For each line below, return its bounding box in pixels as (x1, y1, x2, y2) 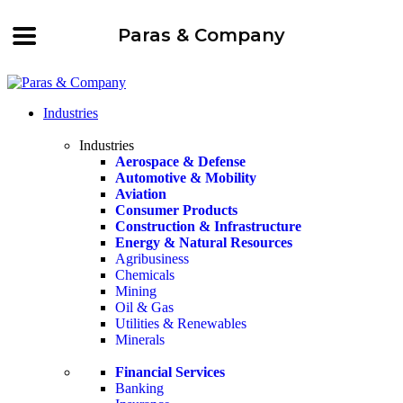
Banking (115, 381, 164, 396)
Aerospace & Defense (115, 154, 246, 169)
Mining (115, 283, 157, 299)
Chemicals (115, 267, 175, 282)
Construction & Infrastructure (115, 219, 301, 234)
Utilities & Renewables (115, 316, 246, 331)
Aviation (115, 186, 166, 201)
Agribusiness (115, 251, 189, 266)
